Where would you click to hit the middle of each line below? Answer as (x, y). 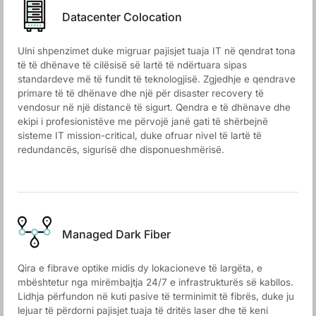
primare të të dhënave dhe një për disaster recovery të (141, 93)
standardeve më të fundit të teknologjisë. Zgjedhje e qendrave (157, 79)
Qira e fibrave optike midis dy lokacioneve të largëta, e (140, 268)
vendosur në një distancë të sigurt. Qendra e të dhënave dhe (154, 107)
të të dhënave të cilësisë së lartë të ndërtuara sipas (132, 65)
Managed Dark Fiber (116, 234)
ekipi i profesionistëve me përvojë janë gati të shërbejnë (143, 121)
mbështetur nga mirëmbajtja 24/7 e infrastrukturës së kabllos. (156, 282)
